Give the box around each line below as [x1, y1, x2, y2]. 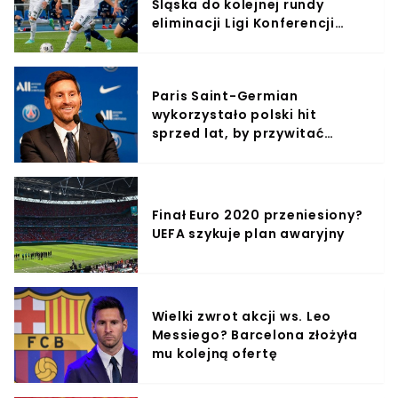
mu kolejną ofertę [151, 344, 278, 362]
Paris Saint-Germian [151, 86, 298, 105]
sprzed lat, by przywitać [151, 123, 324, 142]
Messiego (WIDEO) [151, 142, 283, 161]
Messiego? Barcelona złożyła [151, 325, 358, 344]
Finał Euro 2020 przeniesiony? [151, 206, 363, 224]
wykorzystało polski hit [151, 105, 317, 123]
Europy [151, 32, 201, 51]
